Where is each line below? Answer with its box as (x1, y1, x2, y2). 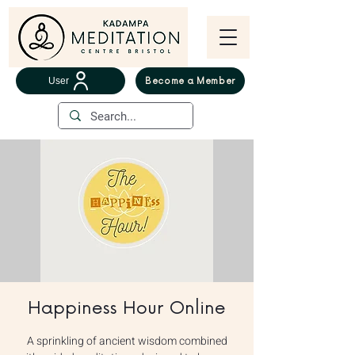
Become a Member (145, 75, 235, 86)
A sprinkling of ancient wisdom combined (26, 333, 227, 349)
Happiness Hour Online (28, 298, 226, 319)
